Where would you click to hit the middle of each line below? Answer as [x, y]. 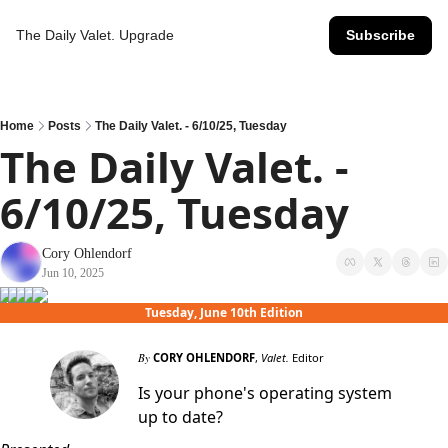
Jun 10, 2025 [73, 273]
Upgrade [146, 35]
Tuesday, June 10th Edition [224, 312]
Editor [306, 357]
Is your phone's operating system [265, 393]
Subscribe [380, 35]
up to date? [180, 417]
